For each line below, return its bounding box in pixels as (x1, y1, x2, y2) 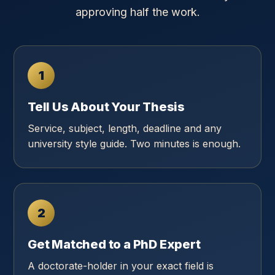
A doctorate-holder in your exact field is (28, 260, 214, 272)
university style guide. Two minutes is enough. (28, 137, 241, 150)
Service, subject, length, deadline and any (28, 122, 222, 134)
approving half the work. (75, 6, 200, 18)
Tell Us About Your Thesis (28, 99, 185, 114)
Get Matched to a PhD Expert (28, 237, 201, 252)
